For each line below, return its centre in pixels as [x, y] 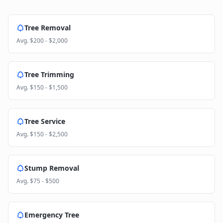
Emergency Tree [52, 215]
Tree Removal [48, 28]
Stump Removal [52, 168]
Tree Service [45, 121]
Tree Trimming [49, 74]
